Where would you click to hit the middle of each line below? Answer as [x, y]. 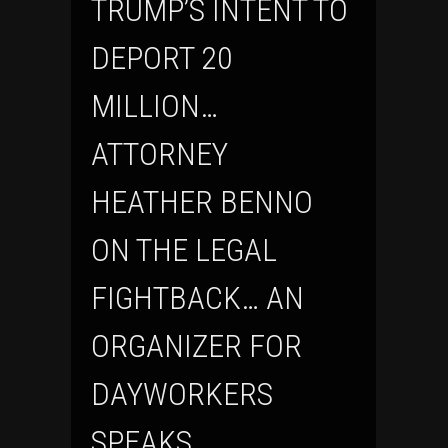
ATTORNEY [159, 154]
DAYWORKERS [182, 394]
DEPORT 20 [162, 58]
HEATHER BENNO [202, 202]
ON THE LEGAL [184, 250]
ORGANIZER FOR [196, 346]
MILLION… [154, 106]
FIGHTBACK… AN [197, 298]
